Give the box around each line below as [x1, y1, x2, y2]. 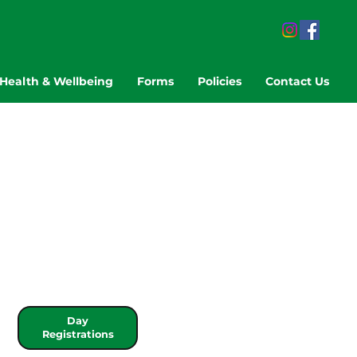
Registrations [41, 328, 114, 341]
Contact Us [265, 74, 330, 89]
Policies [198, 74, 242, 89]
